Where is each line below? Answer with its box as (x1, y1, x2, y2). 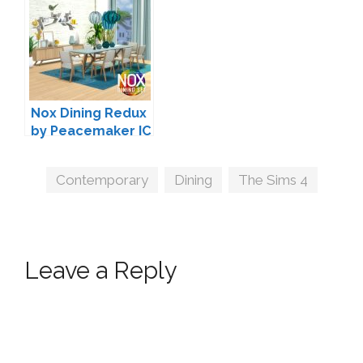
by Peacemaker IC (31, 123, 152, 139)
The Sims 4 (238, 172, 309, 189)
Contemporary (56, 172, 149, 189)
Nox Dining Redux (31, 105, 147, 122)
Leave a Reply (24, 257, 177, 285)
